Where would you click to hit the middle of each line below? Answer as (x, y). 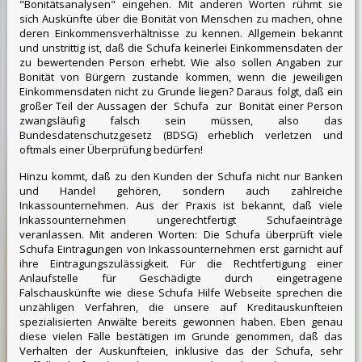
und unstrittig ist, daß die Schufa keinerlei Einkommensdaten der (181, 48)
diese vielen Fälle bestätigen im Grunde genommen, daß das (181, 337)
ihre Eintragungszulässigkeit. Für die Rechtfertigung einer (181, 264)
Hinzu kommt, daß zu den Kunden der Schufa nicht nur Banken (181, 177)
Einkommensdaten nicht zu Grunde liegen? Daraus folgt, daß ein (181, 92)
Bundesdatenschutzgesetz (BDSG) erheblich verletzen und (181, 135)
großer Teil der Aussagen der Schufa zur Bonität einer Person (181, 106)
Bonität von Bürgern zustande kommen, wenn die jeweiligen (181, 77)
